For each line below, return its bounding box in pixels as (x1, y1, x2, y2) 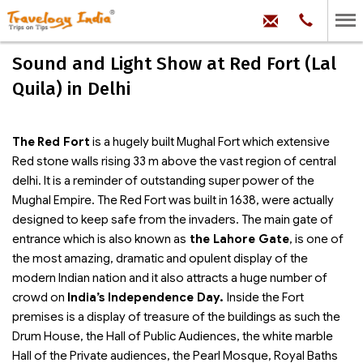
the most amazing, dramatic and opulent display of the (12, 251, 308, 266)
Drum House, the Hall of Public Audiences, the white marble (12, 329, 333, 344)
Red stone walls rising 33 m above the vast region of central (12, 154, 336, 169)
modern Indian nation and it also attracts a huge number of (12, 271, 327, 285)
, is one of (289, 232, 344, 246)
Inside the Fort (227, 290, 304, 305)
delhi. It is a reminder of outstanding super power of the (12, 173, 314, 188)
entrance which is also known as (12, 232, 186, 246)
